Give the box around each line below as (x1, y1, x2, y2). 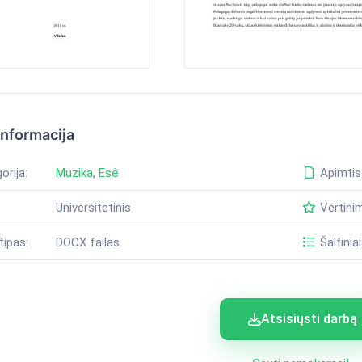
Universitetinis (55, 200, 131, 216)
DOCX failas (55, 235, 120, 250)
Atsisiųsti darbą (261, 311, 358, 327)
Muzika (55, 166, 93, 181)
